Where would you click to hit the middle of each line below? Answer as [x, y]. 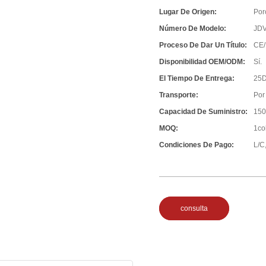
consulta [194, 209]
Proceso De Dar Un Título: [203, 45]
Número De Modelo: [193, 29]
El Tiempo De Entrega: [197, 79]
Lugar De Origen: [188, 12]
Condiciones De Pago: [197, 145]
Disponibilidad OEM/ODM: [202, 62]
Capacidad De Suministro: [204, 112]
